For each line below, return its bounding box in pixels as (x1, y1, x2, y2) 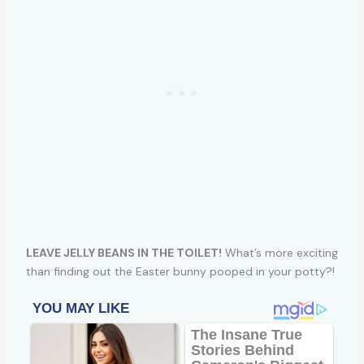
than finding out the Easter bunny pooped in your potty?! (25, 264, 335, 279)
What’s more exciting (221, 245, 338, 260)
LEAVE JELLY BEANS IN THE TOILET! (25, 245, 222, 260)
